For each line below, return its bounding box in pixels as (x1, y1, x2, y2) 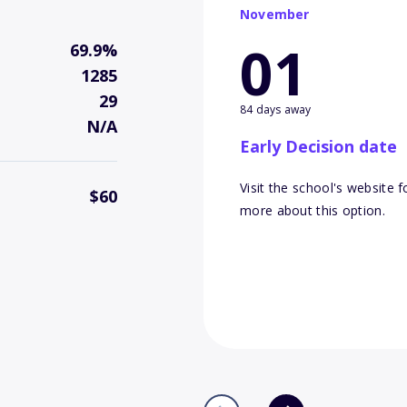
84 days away (240, 102, 312, 118)
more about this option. (240, 202, 385, 220)
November (240, 5, 310, 24)
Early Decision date (240, 135, 397, 158)
